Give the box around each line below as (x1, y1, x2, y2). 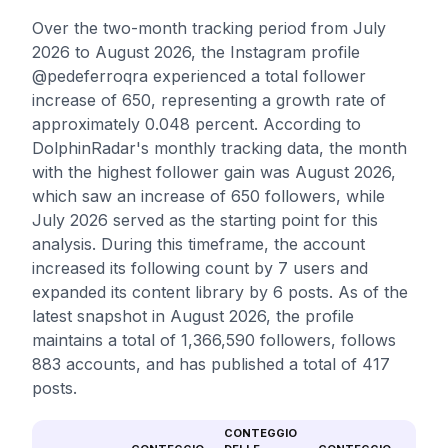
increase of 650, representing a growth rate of (32, 90, 386, 110)
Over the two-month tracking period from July (32, 18, 386, 38)
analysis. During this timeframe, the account (32, 234, 365, 254)
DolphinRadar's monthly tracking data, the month (32, 138, 407, 158)
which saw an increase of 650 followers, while (32, 186, 385, 206)
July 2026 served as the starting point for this (32, 210, 378, 230)
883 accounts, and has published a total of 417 (32, 354, 390, 374)
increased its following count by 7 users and (32, 258, 368, 278)
